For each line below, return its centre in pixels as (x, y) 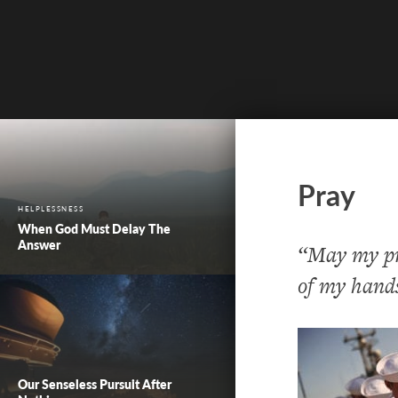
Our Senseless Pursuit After (95, 384)
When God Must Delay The (94, 228)
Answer (39, 244)
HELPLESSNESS (51, 208)
